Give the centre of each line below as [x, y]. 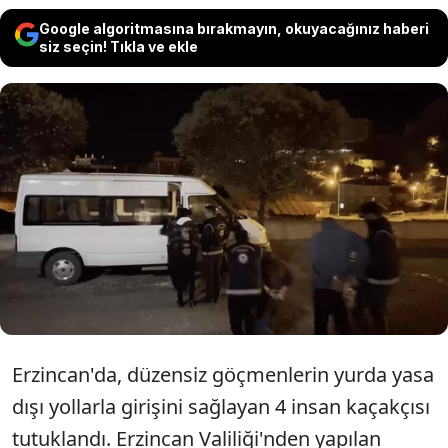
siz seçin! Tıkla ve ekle [118, 46]
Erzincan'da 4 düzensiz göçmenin [314, 185]
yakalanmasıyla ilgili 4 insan [292, 209]
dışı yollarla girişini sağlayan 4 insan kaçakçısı [221, 406]
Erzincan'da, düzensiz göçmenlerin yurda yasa [223, 374]
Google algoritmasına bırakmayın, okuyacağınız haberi [234, 28]
